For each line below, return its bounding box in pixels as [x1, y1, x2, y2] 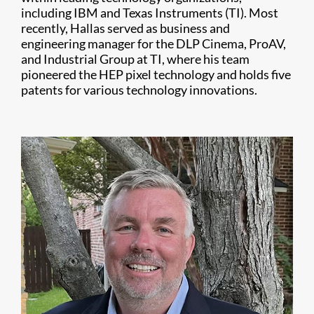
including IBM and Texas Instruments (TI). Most [21, 5, 278, 20]
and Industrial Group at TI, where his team [21, 51, 250, 67]
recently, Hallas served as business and [21, 20, 230, 36]
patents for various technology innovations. [21, 82, 257, 97]
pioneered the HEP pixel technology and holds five [21, 67, 291, 82]
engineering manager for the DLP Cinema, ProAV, [21, 36, 286, 51]
